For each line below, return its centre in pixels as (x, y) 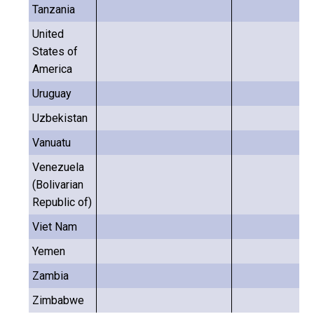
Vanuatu (52, 143)
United (48, 34)
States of (55, 52)
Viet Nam (55, 227)
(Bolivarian (58, 185)
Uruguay (52, 94)
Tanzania (54, 9)
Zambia (50, 276)
